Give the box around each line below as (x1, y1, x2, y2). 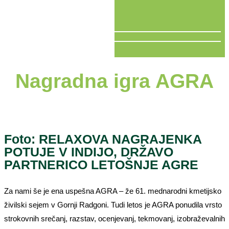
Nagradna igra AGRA (15, 70, 214, 92)
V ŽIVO (4, 46, 29, 55)
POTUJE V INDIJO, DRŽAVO (4, 144, 173, 159)
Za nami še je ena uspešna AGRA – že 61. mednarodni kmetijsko (4, 186, 221, 195)
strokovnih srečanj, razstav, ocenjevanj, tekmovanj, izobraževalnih (4, 214, 225, 223)
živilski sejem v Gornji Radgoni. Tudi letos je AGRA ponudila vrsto (4, 200, 222, 209)
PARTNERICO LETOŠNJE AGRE (4, 157, 198, 172)
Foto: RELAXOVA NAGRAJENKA (4, 131, 201, 146)
